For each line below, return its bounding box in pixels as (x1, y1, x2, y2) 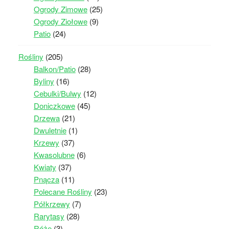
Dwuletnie (33, 124, 66, 135)
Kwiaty (33, 161, 56, 172)
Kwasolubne (33, 149, 75, 160)
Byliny (33, 75, 54, 86)
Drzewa (33, 112, 60, 123)
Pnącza (33, 173, 59, 185)
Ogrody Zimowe (33, 3, 87, 14)
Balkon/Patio (33, 63, 76, 74)
